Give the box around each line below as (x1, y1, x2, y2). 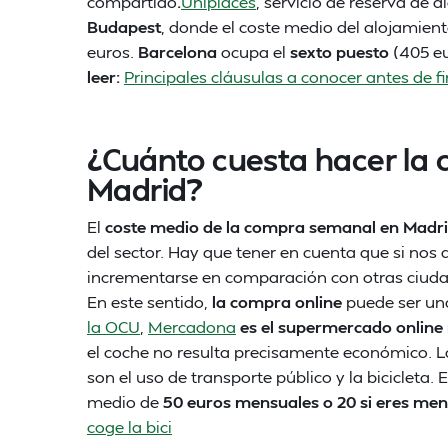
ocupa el (221, 41, 286, 62)
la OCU (87, 316, 140, 337)
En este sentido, (87, 291, 212, 312)
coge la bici (87, 416, 172, 437)
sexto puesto (286, 41, 393, 62)
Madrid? (87, 170, 203, 208)
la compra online (212, 291, 346, 312)
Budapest (87, 16, 161, 37)
